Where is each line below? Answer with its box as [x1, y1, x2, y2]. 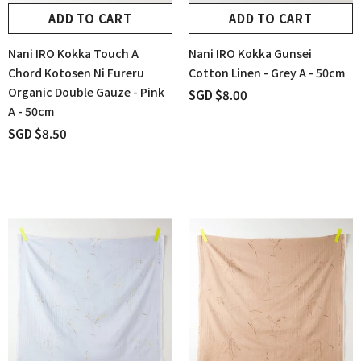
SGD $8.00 [189, 86, 247, 104]
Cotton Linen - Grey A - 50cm [189, 64, 345, 81]
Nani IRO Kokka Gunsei [189, 45, 312, 62]
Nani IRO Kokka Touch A [8, 45, 139, 62]
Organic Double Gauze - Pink [8, 84, 164, 101]
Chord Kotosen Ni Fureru [8, 64, 144, 81]
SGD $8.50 [8, 125, 67, 143]
